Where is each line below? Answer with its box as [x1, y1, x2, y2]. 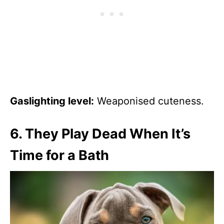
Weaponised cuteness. [94, 94, 204, 107]
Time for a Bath [10, 146, 109, 163]
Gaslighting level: [10, 94, 94, 107]
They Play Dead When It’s [25, 125, 190, 142]
